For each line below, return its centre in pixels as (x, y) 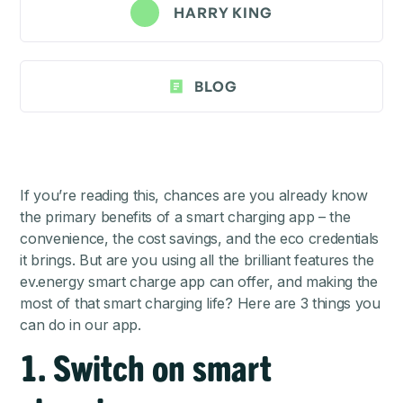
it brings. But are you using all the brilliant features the (197, 260)
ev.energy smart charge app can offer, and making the (199, 282)
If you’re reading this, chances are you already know (194, 196)
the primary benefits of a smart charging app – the (185, 217)
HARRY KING (223, 13)
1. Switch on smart (146, 367)
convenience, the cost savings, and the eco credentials (200, 239)
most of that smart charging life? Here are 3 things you (200, 304)
